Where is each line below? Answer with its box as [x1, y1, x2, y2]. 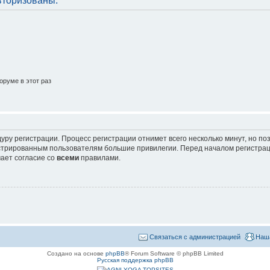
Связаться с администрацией [149, 233, 240, 240]
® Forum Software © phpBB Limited [124, 250, 224, 257]
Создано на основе [46, 250, 105, 257]
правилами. [79, 153, 121, 162]
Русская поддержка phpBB [96, 256, 174, 263]
